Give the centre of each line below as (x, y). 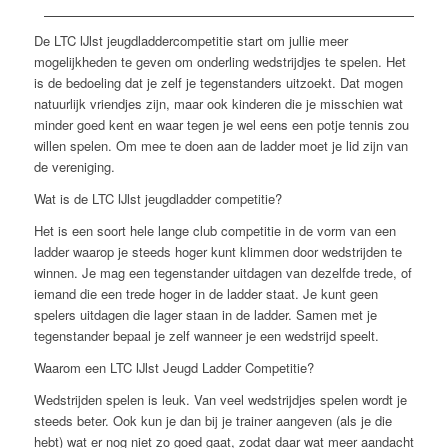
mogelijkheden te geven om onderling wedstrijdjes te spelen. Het (219, 61)
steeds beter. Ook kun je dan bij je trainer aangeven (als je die (212, 420)
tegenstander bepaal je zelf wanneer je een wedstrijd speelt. (206, 335)
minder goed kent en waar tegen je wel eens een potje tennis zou (221, 124)
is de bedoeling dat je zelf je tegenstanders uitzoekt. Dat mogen (218, 82)
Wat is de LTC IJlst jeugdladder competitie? (157, 198)
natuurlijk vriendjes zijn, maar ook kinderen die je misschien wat (218, 103)
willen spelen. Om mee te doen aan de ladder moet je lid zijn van (220, 145)
